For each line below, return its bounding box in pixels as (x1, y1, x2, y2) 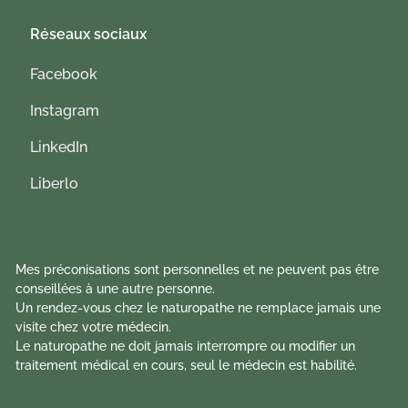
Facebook (30, 66, 98, 83)
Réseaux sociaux (30, 25, 148, 43)
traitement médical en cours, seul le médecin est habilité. (15, 358, 358, 372)
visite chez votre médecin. (15, 320, 172, 334)
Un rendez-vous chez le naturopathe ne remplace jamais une (15, 301, 382, 315)
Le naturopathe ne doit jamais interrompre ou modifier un (15, 339, 356, 353)
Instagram (30, 102, 100, 119)
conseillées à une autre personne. (15, 281, 216, 296)
